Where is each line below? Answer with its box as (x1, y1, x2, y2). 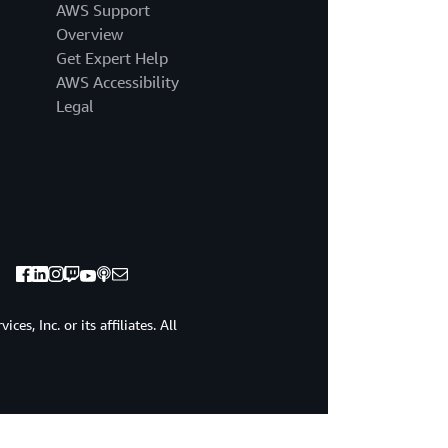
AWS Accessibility (55, 72, 179, 93)
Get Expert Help (55, 48, 168, 69)
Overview (55, 24, 123, 45)
